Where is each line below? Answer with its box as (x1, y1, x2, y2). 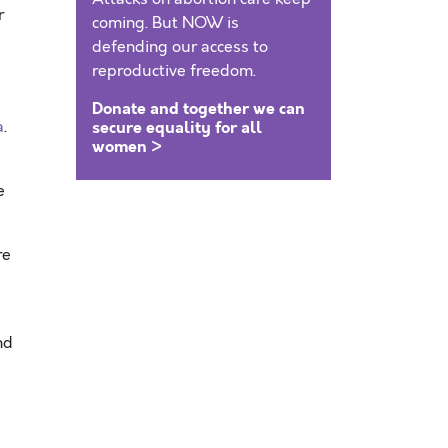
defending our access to (92, 36, 268, 58)
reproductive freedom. (92, 60, 256, 82)
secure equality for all (92, 116, 262, 139)
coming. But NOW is (92, 12, 239, 34)
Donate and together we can (92, 97, 305, 120)
